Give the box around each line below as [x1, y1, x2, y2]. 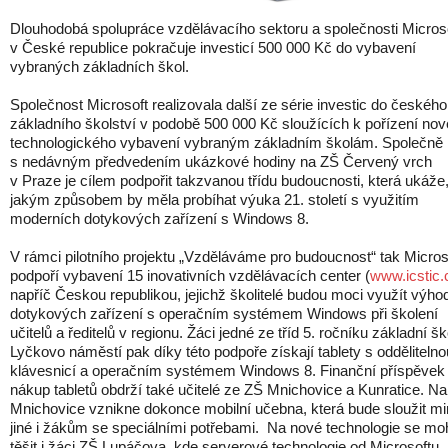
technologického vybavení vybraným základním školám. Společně [10, 134, 443, 151]
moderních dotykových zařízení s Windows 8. [10, 210, 309, 227]
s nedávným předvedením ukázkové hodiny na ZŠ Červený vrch [10, 153, 432, 170]
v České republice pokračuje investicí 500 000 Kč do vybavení [10, 39, 416, 56]
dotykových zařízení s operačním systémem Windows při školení [10, 305, 438, 322]
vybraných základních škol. [10, 58, 189, 75]
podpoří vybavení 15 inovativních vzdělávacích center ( [10, 267, 370, 284]
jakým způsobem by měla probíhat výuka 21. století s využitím [10, 191, 419, 208]
